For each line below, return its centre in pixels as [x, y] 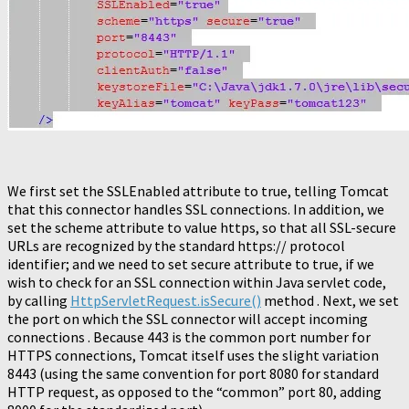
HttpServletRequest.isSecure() [166, 301]
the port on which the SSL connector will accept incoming [188, 319]
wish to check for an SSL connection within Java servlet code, [197, 283]
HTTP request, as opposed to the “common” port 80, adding [194, 392]
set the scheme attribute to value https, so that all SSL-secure [202, 228]
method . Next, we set [330, 301]
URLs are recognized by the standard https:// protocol [176, 246]
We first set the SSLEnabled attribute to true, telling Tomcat [198, 191]
